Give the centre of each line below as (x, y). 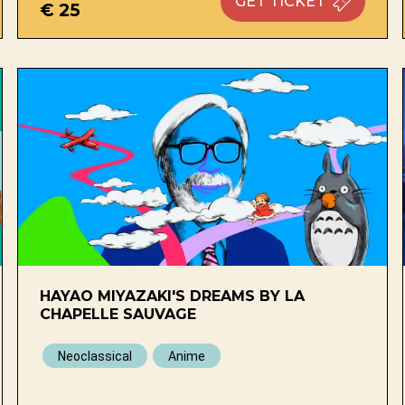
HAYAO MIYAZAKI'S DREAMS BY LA (172, 296)
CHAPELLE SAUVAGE (118, 314)
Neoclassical (94, 356)
